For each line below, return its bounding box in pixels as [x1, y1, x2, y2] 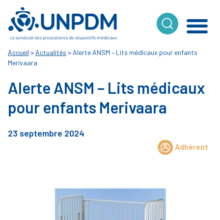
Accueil [8, 48, 29, 56]
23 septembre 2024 [8, 128, 84, 138]
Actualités [35, 48, 66, 56]
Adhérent [175, 142, 208, 151]
